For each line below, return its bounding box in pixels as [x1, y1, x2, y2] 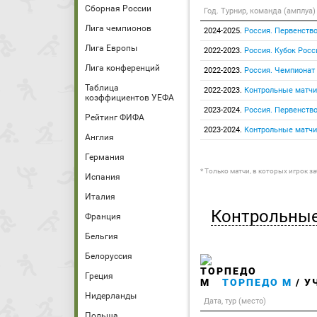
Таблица [85, 83, 119, 93]
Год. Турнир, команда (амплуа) [204, 6, 316, 16]
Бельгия [85, 231, 118, 241]
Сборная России [85, 4, 151, 13]
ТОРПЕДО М [222, 277, 292, 288]
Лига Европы [85, 43, 137, 53]
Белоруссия [85, 251, 132, 261]
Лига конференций [85, 63, 160, 73]
